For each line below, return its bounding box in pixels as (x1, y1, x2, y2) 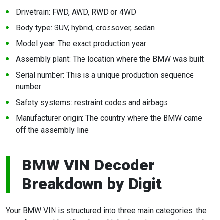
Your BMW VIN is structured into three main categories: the (6, 206, 207, 216)
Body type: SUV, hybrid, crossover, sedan (16, 23, 155, 33)
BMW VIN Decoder (22, 156, 155, 175)
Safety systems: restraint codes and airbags (16, 98, 168, 108)
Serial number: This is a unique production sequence (16, 70, 194, 80)
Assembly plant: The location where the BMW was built (16, 55, 204, 64)
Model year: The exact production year (16, 39, 146, 49)
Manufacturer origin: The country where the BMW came (16, 113, 202, 123)
